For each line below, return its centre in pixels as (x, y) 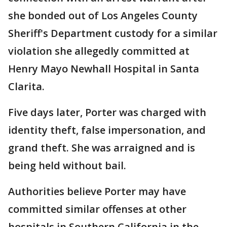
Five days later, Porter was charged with (107, 112)
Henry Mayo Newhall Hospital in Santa (104, 68)
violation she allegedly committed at (99, 51)
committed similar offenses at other (97, 209)
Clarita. (28, 86)
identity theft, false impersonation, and (107, 130)
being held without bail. (67, 165)
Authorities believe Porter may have (97, 191)
